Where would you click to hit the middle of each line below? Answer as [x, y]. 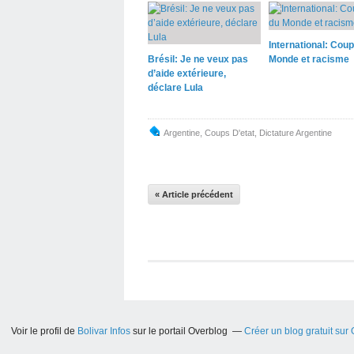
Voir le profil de [44, 331]
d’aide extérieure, [187, 73]
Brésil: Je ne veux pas [198, 59]
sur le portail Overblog [179, 331]
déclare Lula [175, 88]
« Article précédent [194, 194]
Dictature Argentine [296, 133]
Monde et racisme [309, 59]
